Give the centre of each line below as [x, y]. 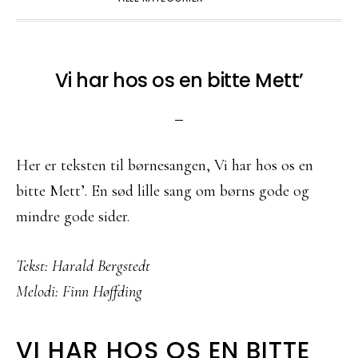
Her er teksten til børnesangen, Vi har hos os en [165, 165]
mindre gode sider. [73, 217]
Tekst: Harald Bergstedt [83, 266]
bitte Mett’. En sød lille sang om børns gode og [163, 191]
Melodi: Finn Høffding [79, 292]
